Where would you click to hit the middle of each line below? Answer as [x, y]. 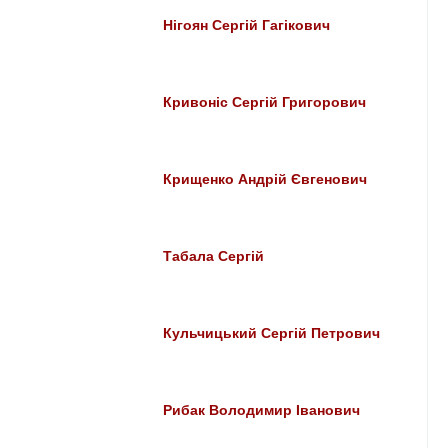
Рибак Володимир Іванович [262, 411]
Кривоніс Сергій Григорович [265, 103]
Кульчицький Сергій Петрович [272, 334]
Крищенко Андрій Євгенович [265, 180]
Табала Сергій [214, 257]
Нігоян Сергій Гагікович [247, 26]
